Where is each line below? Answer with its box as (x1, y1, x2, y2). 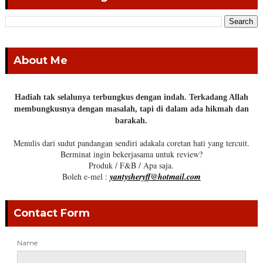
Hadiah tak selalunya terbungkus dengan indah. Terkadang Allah (14, 93, 248, 102)
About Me (13, 54, 68, 68)
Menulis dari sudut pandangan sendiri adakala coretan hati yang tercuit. (13, 137, 249, 149)
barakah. (115, 116, 148, 126)
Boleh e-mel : (62, 171, 110, 183)
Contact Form (13, 207, 90, 220)
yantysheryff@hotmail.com (109, 171, 201, 183)
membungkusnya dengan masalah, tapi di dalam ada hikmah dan (14, 104, 249, 114)
